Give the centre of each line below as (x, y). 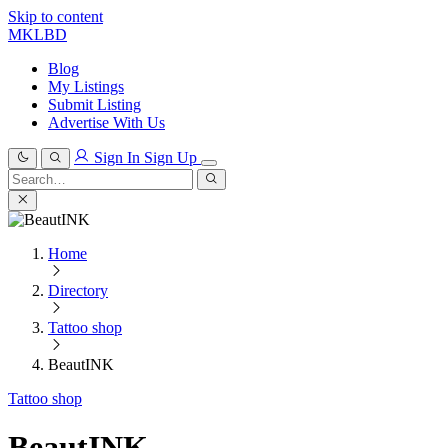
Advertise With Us (106, 122)
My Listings (86, 86)
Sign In (117, 157)
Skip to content (55, 16)
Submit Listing (94, 104)
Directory (78, 290)
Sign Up (172, 157)
